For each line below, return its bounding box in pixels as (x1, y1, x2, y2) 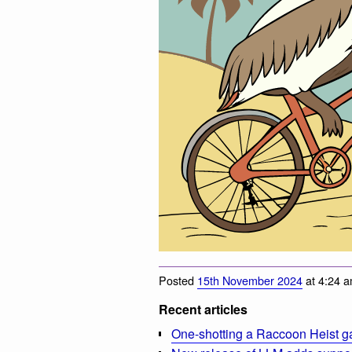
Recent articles (159, 300, 247, 319)
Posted (159, 272, 197, 289)
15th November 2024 (197, 272, 302, 289)
